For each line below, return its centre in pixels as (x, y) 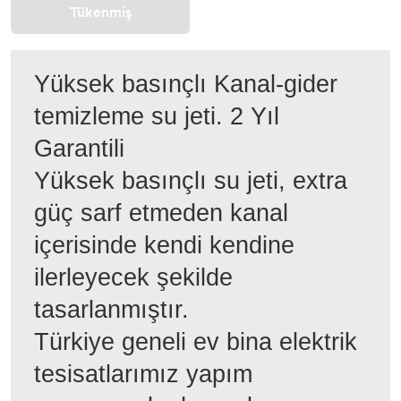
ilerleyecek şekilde (133, 277)
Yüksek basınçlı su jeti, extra (191, 180)
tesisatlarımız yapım (143, 374)
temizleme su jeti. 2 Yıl (157, 116)
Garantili (79, 148)
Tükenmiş (100, 13)
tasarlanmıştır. (111, 309)
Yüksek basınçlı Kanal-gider (186, 84)
